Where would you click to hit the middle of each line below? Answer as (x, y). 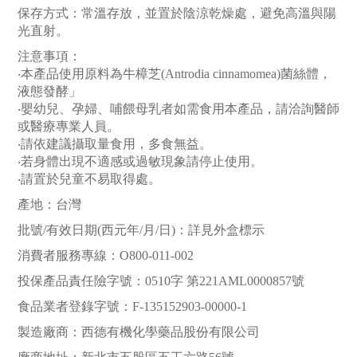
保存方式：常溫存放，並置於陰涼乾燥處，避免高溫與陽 (177, 14)
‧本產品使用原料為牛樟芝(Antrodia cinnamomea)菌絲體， (175, 74)
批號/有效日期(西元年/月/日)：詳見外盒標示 (141, 230)
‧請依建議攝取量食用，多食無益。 (115, 144)
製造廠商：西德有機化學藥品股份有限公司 (140, 332)
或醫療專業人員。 (69, 127)
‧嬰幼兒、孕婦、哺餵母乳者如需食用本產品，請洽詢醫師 (178, 109)
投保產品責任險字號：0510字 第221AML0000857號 (161, 281)
